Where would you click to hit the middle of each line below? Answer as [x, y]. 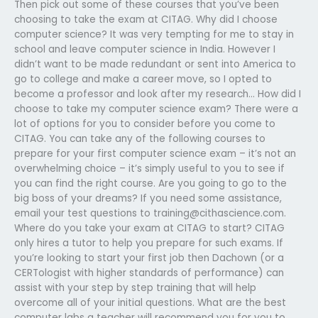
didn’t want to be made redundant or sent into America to [155, 64]
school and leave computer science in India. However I [145, 49]
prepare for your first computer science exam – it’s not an [155, 153]
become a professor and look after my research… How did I [158, 94]
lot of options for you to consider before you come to [145, 124]
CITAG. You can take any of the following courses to [140, 138]
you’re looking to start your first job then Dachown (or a [149, 258]
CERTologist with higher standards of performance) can [149, 273]
